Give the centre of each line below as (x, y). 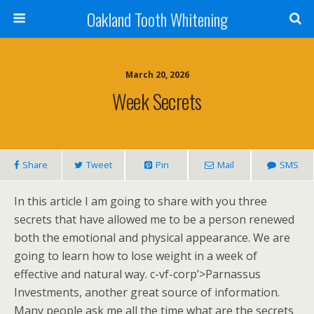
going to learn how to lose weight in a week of (136, 256)
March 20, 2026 (157, 75)
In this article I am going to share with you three (141, 201)
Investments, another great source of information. (147, 292)
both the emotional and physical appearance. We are (152, 238)
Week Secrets (157, 101)
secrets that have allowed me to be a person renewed (154, 219)
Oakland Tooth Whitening (157, 19)
